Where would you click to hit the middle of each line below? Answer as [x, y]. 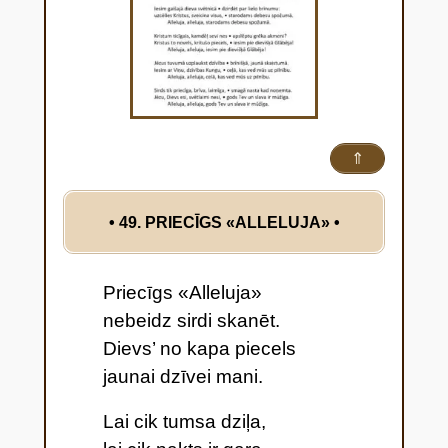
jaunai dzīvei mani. [182, 377]
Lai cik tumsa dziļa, [184, 422]
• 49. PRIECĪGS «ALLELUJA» [221, 223]
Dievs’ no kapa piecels [199, 349]
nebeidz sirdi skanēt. [191, 321]
